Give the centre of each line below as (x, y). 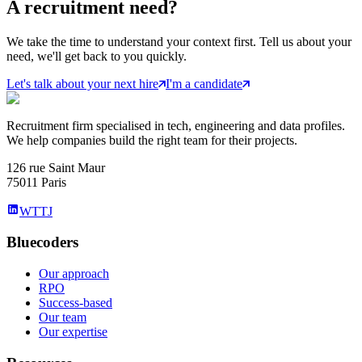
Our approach (74, 274)
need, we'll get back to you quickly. (97, 56)
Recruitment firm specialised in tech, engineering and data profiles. (176, 125)
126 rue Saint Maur (56, 167)
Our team (63, 318)
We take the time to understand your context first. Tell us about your (179, 41)
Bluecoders (42, 242)
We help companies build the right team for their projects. (152, 140)
